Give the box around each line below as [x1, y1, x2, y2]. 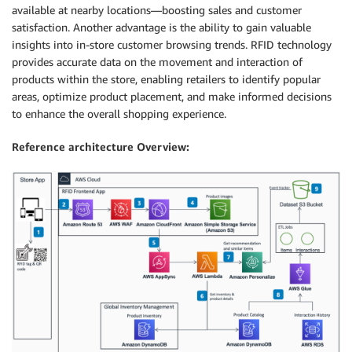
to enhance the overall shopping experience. [12, 107, 226, 121]
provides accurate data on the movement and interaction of [12, 55, 302, 69]
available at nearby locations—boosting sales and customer [12, 3, 302, 17]
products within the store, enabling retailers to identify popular [12, 72, 321, 86]
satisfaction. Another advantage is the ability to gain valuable [12, 20, 311, 35]
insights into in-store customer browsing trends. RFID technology [12, 38, 332, 52]
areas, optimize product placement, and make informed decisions [12, 90, 332, 104]
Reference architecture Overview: [12, 140, 189, 154]
